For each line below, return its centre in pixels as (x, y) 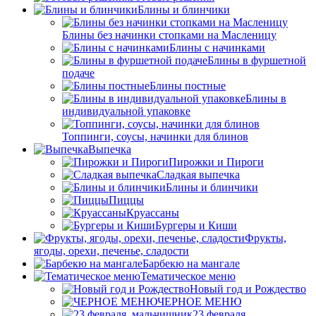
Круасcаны (153, 213)
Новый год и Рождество (248, 289)
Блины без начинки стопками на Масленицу (169, 35)
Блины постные (188, 86)
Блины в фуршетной (257, 60)
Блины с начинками (217, 48)
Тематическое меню (188, 276)
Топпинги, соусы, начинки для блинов (155, 136)
